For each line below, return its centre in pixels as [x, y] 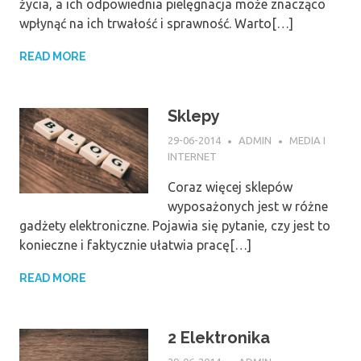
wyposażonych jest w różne [248, 206]
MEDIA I [308, 141]
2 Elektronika [219, 337]
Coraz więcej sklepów [230, 187]
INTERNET [192, 156]
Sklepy [194, 116]
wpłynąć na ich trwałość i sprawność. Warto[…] [156, 23]
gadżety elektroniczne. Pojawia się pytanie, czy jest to [175, 225]
